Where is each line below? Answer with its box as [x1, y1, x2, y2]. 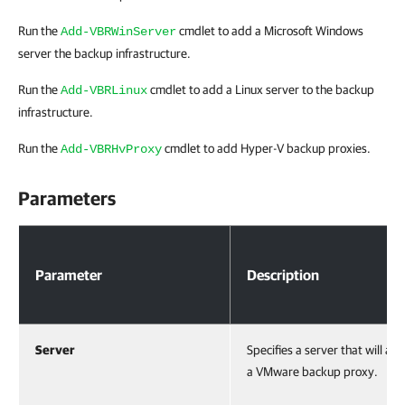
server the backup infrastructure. [18, 46, 191, 61]
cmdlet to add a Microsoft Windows [176, 24, 363, 38]
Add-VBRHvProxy [61, 142, 162, 156]
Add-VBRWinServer [61, 24, 176, 39]
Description [247, 267, 319, 283]
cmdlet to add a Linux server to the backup [147, 82, 374, 97]
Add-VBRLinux [61, 83, 147, 98]
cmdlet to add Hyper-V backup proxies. [162, 141, 371, 155]
